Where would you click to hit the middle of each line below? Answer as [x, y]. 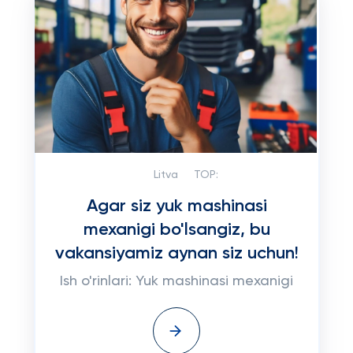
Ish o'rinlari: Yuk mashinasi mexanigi [176, 281]
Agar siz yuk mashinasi [176, 206]
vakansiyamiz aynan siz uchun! [176, 254]
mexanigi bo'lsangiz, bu [176, 230]
